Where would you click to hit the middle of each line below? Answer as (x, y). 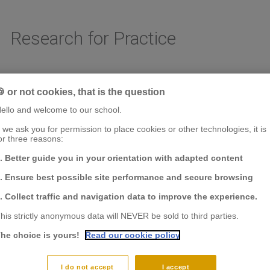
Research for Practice (93, 38)
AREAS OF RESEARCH (49, 99)
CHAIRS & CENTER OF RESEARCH (151, 99)
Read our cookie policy (132, 235)
